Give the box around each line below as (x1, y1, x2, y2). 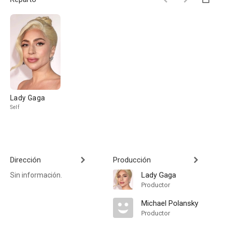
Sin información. (10, 171, 62, 179)
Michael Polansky (141, 199, 198, 208)
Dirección (10, 155, 41, 164)
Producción (113, 155, 151, 164)
